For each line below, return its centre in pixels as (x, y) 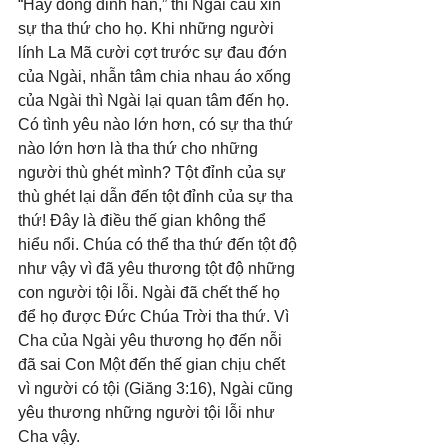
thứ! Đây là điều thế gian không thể (144, 221)
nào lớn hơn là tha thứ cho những (140, 149)
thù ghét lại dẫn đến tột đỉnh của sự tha (157, 197)
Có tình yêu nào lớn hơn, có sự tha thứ (157, 125)
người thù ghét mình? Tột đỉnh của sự (154, 173)
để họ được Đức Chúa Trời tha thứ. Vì (155, 317)
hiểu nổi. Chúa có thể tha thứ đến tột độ (159, 245)
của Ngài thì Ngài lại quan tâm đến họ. (155, 101)
